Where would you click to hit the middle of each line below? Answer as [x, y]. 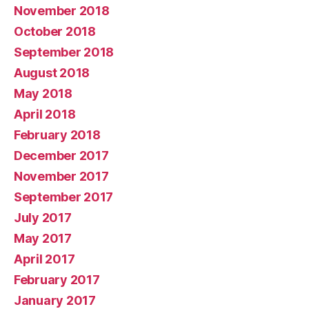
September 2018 [64, 52]
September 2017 [64, 197]
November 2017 [61, 176]
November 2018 [62, 10]
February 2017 [57, 279]
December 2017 [61, 155]
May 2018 [43, 93]
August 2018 [52, 72]
